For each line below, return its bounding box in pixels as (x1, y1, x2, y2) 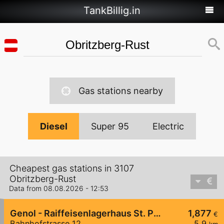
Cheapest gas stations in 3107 (9, 163, 134, 174)
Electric (152, 121, 184, 131)
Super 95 (91, 121, 129, 131)
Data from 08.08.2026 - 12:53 (9, 184, 108, 193)
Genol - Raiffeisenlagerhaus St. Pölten (153, 208, 161, 219)
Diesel (40, 121, 67, 131)
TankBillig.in (83, 4, 140, 16)
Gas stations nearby (78, 85, 163, 96)
